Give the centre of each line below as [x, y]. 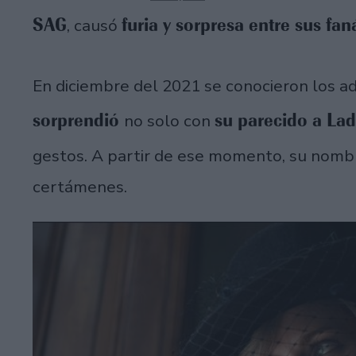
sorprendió [78, 120]
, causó [94, 25]
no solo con [169, 121]
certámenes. [80, 187]
